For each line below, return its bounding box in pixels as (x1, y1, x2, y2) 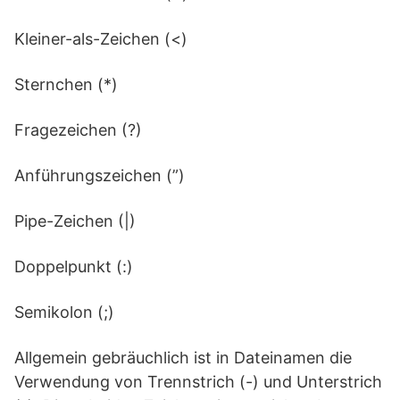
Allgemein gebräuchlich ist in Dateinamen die (14, 348, 352, 367)
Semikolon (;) (14, 303, 114, 321)
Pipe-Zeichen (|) (14, 212, 136, 230)
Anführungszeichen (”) (14, 166, 185, 185)
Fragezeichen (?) (14, 121, 142, 139)
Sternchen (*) (14, 75, 118, 94)
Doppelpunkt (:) (14, 257, 133, 276)
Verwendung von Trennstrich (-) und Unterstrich (14, 372, 382, 391)
